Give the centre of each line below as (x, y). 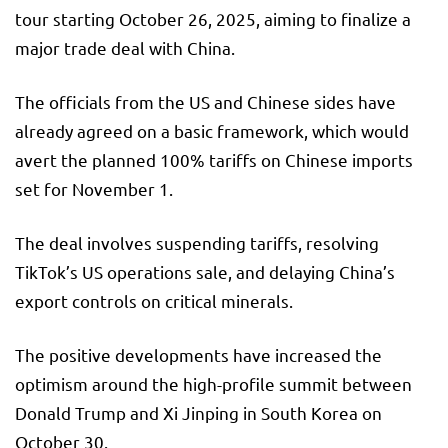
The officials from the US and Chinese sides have (205, 101)
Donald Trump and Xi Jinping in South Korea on (198, 412)
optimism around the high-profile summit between (213, 383)
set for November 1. (94, 188)
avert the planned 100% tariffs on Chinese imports (214, 159)
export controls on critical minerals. (154, 300)
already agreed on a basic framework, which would (212, 130)
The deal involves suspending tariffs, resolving (197, 242)
